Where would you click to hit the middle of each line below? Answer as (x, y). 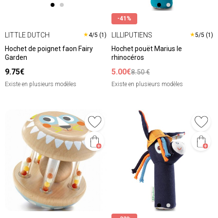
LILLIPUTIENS (132, 35)
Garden (16, 58)
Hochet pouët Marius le (147, 49)
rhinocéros (128, 58)
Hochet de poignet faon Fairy (49, 49)
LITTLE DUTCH (27, 35)
